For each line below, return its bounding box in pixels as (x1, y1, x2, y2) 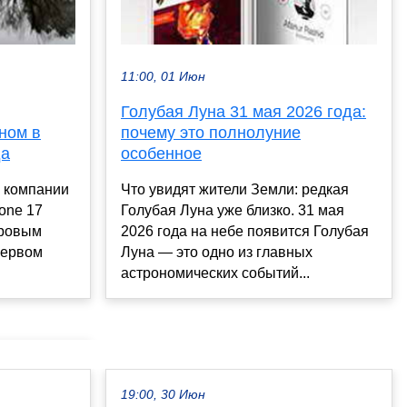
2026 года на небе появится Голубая (121, 223, 369, 240)
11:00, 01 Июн (121, 70, 205, 84)
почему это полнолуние (121, 124, 301, 143)
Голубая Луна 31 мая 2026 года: (121, 103, 366, 122)
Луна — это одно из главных (121, 244, 313, 261)
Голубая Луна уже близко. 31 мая (121, 203, 344, 219)
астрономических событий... (121, 265, 310, 282)
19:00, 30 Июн (121, 388, 205, 402)
